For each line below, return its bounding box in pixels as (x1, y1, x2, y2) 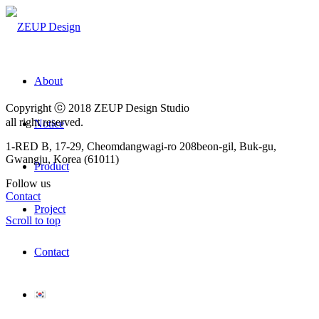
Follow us (6, 177, 51, 189)
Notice (34, 117, 64, 130)
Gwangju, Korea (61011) (6, 153, 119, 165)
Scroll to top (6, 214, 61, 226)
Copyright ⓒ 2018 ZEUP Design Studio (6, 102, 189, 114)
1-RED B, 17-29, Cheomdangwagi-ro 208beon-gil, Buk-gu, (6, 140, 276, 152)
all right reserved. (6, 116, 83, 128)
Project (34, 203, 66, 215)
